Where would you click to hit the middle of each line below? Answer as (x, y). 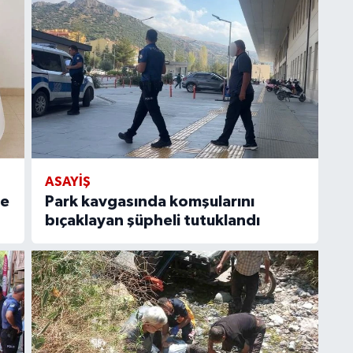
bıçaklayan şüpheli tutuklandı (152, 221)
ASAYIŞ (67, 182)
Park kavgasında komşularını (149, 202)
